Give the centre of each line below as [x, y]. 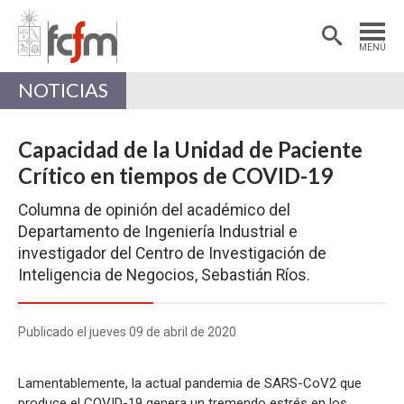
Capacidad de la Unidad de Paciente [190, 149]
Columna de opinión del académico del [154, 210]
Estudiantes [94, 21]
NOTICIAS [63, 90]
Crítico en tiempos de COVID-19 [175, 175]
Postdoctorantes [303, 21]
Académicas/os [101, 55]
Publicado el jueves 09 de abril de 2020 [127, 331]
